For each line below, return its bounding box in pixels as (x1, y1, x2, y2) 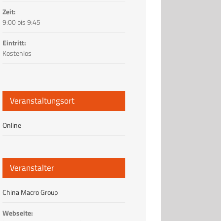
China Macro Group (2, 186, 58, 197)
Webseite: (2, 207, 33, 218)
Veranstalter (9, 161, 54, 174)
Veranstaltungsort (9, 94, 74, 107)
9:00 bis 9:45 (2, 16, 40, 27)
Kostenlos (2, 47, 32, 58)
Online (2, 119, 21, 130)
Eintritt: (2, 37, 26, 48)
